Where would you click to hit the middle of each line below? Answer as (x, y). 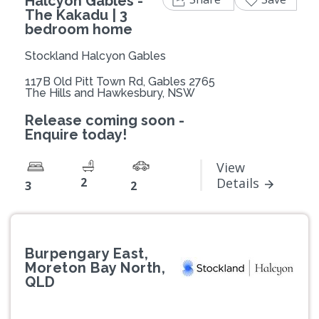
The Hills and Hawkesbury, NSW (110, 93)
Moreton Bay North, (95, 267)
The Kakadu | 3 (76, 15)
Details (238, 183)
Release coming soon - (105, 120)
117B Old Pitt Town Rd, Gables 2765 (120, 81)
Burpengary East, (87, 253)
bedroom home (79, 29)
